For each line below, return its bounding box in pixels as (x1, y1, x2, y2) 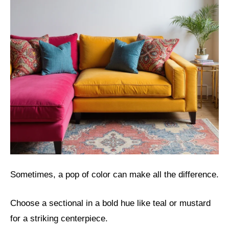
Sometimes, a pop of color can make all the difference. (10, 170, 219, 180)
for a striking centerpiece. (10, 213, 108, 223)
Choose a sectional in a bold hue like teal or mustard (10, 198, 211, 208)
